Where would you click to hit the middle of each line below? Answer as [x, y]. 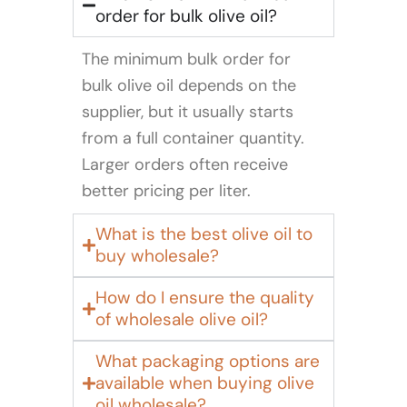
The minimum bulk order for [186, 59]
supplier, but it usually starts [188, 112]
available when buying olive [205, 383]
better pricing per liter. [166, 191]
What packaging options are [208, 361]
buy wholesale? [157, 256]
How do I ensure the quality [205, 298]
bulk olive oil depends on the [189, 85]
